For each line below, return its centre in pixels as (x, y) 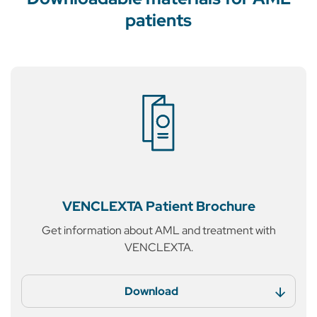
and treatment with (227, 230)
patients (158, 20)
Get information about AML (110, 230)
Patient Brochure (199, 206)
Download (151, 291)
